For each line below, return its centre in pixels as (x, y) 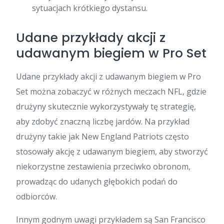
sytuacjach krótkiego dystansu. (90, 8)
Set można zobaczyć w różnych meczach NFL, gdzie (111, 92)
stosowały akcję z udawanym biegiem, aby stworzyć (112, 152)
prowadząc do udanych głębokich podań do (97, 182)
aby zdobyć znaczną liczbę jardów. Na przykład (103, 122)
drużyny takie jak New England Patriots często (102, 137)
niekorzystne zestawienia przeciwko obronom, (103, 167)
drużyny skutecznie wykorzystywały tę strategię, (106, 107)
